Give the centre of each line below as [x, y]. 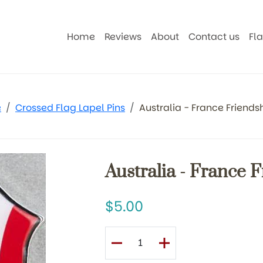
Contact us [214, 36]
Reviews [123, 36]
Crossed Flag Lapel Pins [70, 108]
